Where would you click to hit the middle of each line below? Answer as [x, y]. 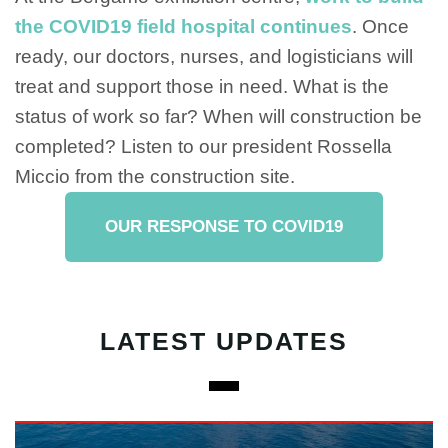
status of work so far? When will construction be [218, 117]
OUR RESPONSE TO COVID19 [224, 227]
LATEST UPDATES [224, 341]
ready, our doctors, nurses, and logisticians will [214, 57]
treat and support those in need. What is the [202, 87]
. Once [380, 27]
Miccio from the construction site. [155, 177]
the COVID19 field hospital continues [183, 27]
